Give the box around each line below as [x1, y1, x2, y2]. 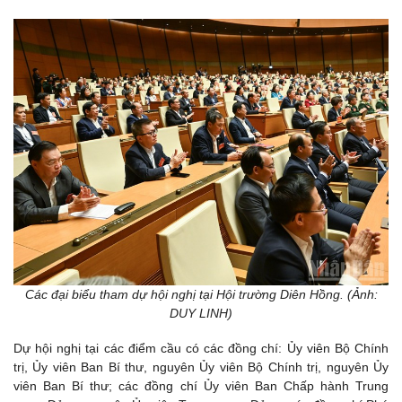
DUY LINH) [170, 305, 232, 320]
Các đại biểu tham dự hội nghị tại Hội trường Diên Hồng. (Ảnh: [24, 286, 378, 301]
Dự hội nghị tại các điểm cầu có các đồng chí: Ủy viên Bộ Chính [13, 340, 389, 355]
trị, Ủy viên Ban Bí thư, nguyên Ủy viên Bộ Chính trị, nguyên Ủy [13, 359, 389, 374]
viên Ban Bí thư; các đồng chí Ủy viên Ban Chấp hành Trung [13, 378, 389, 393]
